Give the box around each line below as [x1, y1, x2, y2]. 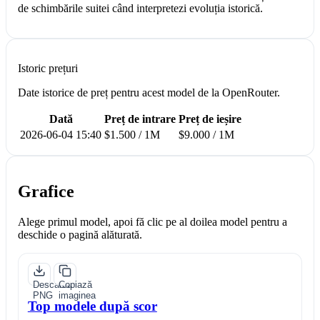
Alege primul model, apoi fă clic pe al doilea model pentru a [18, 215, 287, 228]
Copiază [58, 279, 92, 290]
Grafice [18, 181, 74, 201]
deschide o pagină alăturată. [18, 228, 142, 241]
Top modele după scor [27, 299, 157, 314]
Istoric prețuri [18, 61, 78, 74]
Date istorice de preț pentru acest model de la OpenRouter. [18, 86, 280, 99]
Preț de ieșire [179, 112, 241, 125]
